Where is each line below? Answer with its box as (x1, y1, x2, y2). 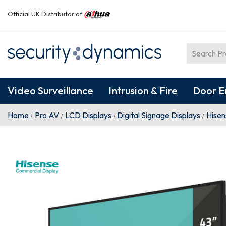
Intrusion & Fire (108, 84, 178, 97)
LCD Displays (65, 110, 111, 120)
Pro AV (34, 110, 59, 120)
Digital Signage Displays (117, 110, 201, 120)
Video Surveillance (8, 84, 93, 97)
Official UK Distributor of (8, 9, 84, 18)
